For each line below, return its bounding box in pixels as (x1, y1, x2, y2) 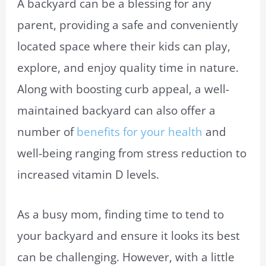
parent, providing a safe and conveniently (17, 17, 239, 33)
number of (17, 124, 77, 140)
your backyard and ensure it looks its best (17, 227, 240, 243)
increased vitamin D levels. (17, 167, 160, 183)
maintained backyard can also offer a (17, 103, 216, 119)
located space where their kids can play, (17, 39, 231, 55)
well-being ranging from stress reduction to (17, 145, 247, 161)
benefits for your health (77, 124, 203, 140)
